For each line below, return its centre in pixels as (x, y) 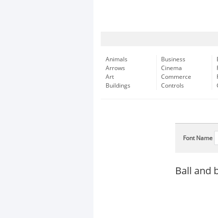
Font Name (198, 138)
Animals (117, 59)
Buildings (118, 86)
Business (173, 59)
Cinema (172, 68)
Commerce (176, 77)
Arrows (115, 68)
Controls (173, 86)
